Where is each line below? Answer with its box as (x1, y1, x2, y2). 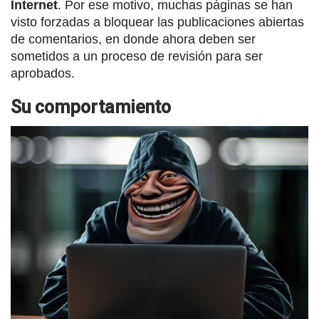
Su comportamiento (11, 97, 171, 117)
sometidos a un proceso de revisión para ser (11, 49, 263, 63)
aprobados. (11, 66, 75, 80)
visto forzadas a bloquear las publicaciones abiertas (11, 15, 304, 29)
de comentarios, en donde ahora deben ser (11, 32, 256, 46)
